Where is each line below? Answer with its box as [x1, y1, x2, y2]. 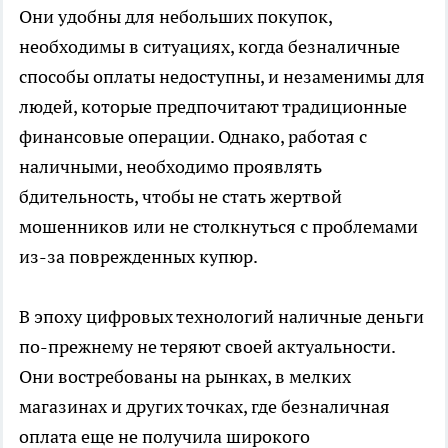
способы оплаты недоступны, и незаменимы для [19, 64, 425, 88]
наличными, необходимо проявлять [19, 154, 322, 178]
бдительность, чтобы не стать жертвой [19, 184, 342, 208]
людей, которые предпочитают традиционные [19, 94, 407, 118]
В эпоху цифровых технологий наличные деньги [19, 304, 424, 328]
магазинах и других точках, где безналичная [19, 394, 390, 418]
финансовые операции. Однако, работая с [19, 124, 367, 148]
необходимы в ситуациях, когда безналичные [19, 34, 400, 58]
